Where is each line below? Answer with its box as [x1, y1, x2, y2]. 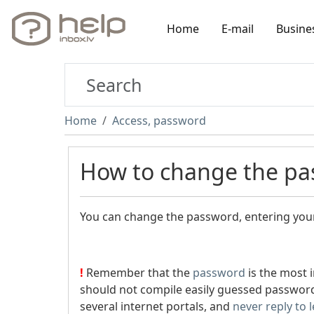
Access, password [112, 113, 206, 128]
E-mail [221, 20, 254, 36]
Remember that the [83, 265, 193, 280]
